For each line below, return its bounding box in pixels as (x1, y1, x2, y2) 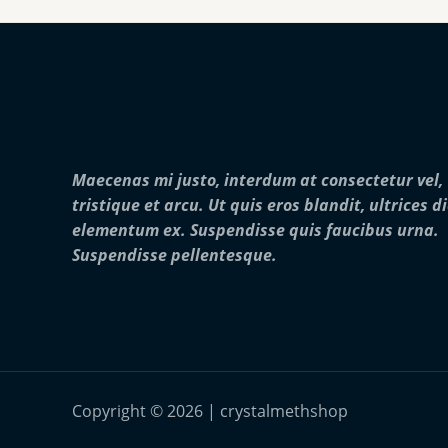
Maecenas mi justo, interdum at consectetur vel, (72, 169, 443, 192)
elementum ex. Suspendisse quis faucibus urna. (72, 219, 439, 242)
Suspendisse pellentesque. (72, 244, 277, 267)
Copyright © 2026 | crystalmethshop (72, 400, 348, 423)
